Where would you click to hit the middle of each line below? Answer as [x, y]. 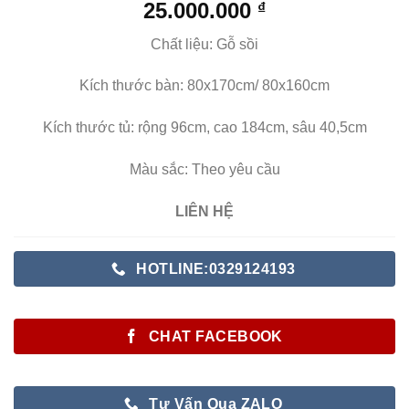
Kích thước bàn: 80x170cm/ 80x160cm [204, 86]
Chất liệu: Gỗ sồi [204, 44]
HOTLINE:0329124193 [216, 268]
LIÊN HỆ [204, 211]
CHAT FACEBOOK [215, 336]
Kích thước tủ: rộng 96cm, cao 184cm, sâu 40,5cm [204, 128]
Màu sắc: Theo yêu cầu [204, 169]
